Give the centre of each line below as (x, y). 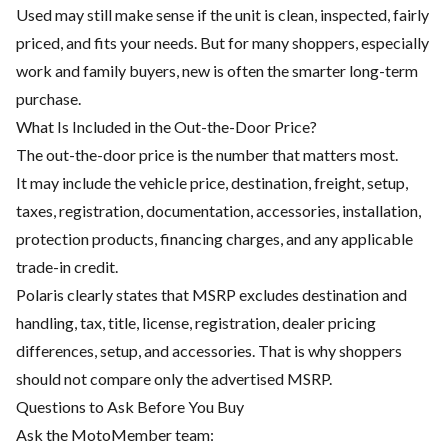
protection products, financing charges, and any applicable (214, 239)
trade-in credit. (67, 267)
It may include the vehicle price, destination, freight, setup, (212, 183)
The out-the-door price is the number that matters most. (207, 155)
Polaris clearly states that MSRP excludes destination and (211, 295)
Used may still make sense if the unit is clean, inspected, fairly (222, 15)
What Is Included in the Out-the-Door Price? (166, 127)
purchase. (48, 99)
